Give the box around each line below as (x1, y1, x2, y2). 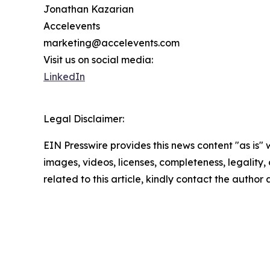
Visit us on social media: (43, 53, 153, 66)
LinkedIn (43, 70, 85, 83)
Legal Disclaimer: (43, 112, 124, 125)
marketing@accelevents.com (43, 36, 180, 49)
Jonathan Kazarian (43, 2, 134, 15)
